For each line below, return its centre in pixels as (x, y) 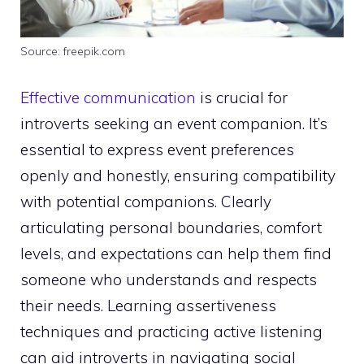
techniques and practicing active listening (171, 331)
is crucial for (242, 97)
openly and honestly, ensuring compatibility (178, 175)
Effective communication (108, 97)
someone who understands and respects (169, 279)
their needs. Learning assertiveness (148, 305)
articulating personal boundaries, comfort (171, 227)
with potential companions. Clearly (146, 201)
